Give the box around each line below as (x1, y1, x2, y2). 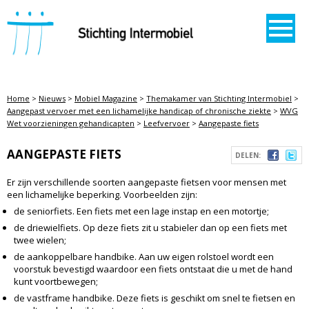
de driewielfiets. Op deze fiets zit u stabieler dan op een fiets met (14, 221, 287, 234)
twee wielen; (14, 234, 66, 246)
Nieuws (39, 93, 66, 103)
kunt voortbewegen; (14, 275, 98, 288)
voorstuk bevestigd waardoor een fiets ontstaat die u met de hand (14, 263, 292, 275)
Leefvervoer (143, 118, 190, 128)
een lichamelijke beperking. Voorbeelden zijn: (7, 188, 197, 201)
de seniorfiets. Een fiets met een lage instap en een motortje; (14, 205, 269, 217)
